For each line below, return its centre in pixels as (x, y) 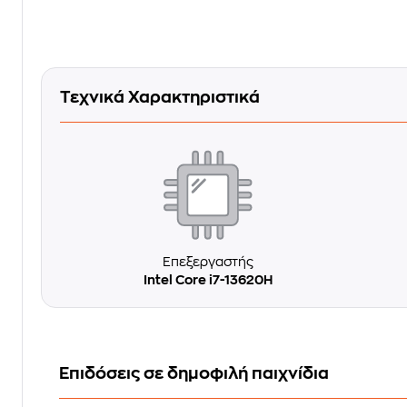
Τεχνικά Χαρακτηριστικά (160, 97)
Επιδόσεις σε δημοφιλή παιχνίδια (194, 373)
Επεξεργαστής (208, 261)
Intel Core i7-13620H (208, 279)
